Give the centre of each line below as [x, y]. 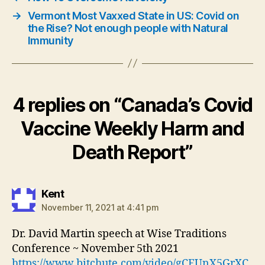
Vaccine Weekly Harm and [132, 128]
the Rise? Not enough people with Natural [128, 28]
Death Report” [132, 152]
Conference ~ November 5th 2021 [95, 248]
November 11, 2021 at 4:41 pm [100, 207]
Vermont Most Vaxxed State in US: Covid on [133, 15]
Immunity [50, 40]
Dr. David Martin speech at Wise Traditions [119, 234]
